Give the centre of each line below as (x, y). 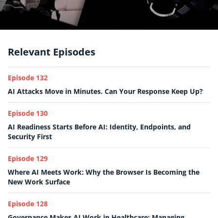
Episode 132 (28, 78)
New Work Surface (39, 182)
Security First (30, 136)
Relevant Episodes (52, 52)
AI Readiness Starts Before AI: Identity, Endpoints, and (99, 127)
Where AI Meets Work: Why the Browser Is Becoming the (104, 172)
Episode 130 (28, 113)
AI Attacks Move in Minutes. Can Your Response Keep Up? (105, 91)
